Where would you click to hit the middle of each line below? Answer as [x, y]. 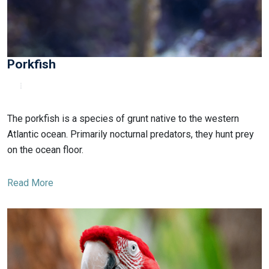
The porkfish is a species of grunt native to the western [123, 118]
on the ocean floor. [45, 150]
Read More [30, 183]
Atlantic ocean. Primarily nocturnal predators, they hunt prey [131, 134]
